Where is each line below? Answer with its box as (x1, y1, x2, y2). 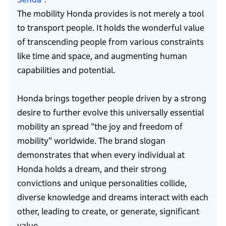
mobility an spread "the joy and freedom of (17, 122, 183, 132)
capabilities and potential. (17, 66, 115, 76)
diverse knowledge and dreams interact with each (17, 193, 208, 203)
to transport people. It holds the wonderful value (17, 23, 204, 33)
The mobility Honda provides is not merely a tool (17, 9, 204, 19)
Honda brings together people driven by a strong (17, 94, 206, 104)
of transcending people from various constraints (17, 37, 204, 47)
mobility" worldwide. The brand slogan (17, 136, 165, 146)
